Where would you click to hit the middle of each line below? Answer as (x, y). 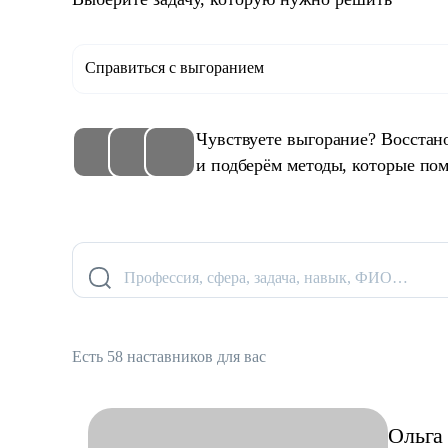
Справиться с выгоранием (174, 67)
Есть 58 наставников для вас (169, 356)
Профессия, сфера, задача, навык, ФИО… (266, 277)
